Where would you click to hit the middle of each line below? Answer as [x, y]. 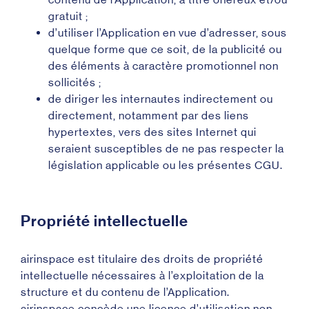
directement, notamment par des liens [149, 116]
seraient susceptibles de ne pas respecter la [166, 149]
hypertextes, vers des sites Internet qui [152, 132]
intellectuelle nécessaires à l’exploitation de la [142, 276]
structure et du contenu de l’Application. [125, 292]
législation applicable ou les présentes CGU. [166, 165]
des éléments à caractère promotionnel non [163, 66]
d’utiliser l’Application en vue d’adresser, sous [168, 33]
